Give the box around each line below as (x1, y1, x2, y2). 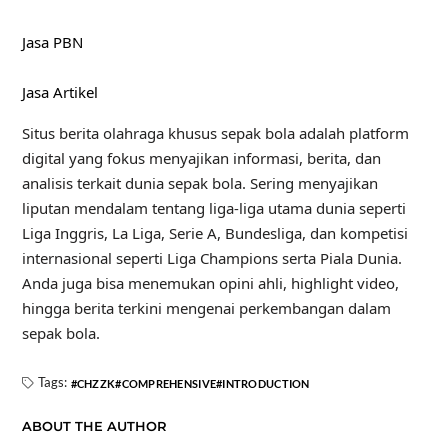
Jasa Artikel (21, 81, 98, 102)
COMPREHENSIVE (121, 376, 217, 390)
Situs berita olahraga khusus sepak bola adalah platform (21, 122, 409, 143)
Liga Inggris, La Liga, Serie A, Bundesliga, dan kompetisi (21, 222, 408, 243)
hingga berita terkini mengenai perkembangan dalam (21, 297, 391, 318)
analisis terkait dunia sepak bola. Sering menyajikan (21, 172, 378, 193)
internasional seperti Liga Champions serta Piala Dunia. (21, 247, 402, 268)
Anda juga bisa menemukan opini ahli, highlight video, (21, 272, 399, 293)
